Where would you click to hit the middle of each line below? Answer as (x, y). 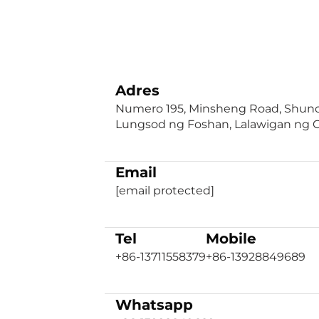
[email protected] (165, 190)
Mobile (231, 239)
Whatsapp (154, 305)
